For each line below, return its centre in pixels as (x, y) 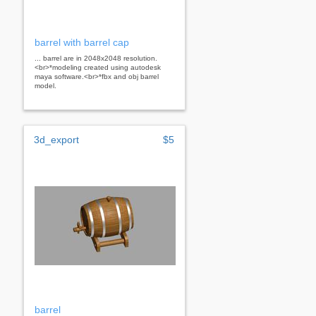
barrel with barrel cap (82, 42)
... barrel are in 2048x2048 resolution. (96, 58)
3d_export (56, 139)
